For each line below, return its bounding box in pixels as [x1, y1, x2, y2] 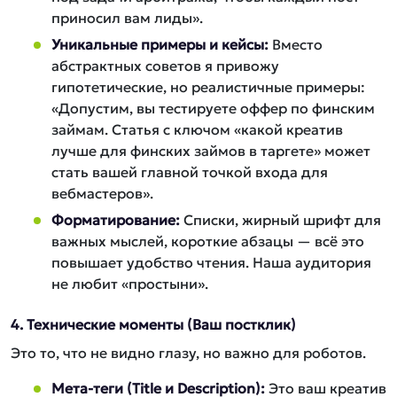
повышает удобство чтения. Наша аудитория [51, 253, 371, 271]
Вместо [269, 35, 323, 53]
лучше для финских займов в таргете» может [51, 142, 370, 160]
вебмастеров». [51, 184, 153, 202]
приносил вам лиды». [51, 9, 203, 27]
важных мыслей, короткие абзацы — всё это [51, 232, 364, 250]
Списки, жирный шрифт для [180, 211, 381, 229]
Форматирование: [51, 211, 180, 229]
